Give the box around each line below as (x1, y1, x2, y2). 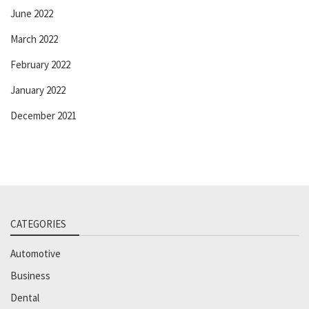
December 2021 (10, 108, 77, 122)
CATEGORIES (10, 217, 66, 230)
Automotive (10, 246, 61, 260)
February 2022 (10, 57, 70, 71)
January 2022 (10, 83, 66, 97)
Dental (10, 290, 39, 304)
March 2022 (10, 32, 58, 46)
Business (10, 268, 50, 282)
